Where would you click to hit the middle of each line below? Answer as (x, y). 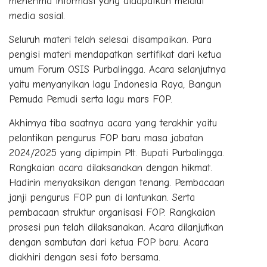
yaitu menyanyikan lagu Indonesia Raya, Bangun (115, 85)
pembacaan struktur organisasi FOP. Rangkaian (112, 213)
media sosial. (37, 16)
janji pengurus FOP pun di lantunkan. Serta (102, 198)
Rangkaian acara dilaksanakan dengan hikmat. (111, 168)
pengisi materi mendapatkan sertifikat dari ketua (115, 55)
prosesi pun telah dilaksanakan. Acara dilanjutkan (116, 228)
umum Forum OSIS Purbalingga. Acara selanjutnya (117, 70)
